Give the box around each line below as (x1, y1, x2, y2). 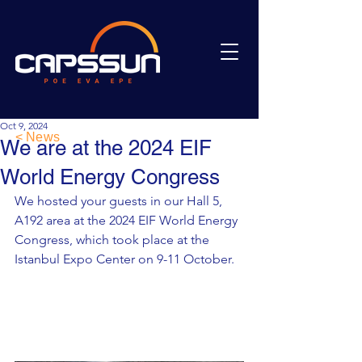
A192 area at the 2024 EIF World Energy (15, 213, 241, 228)
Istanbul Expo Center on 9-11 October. (15, 251, 234, 267)
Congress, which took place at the (15, 232, 213, 247)
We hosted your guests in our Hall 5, (15, 193, 225, 208)
